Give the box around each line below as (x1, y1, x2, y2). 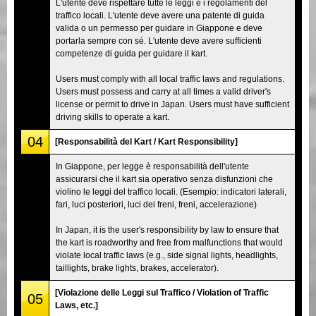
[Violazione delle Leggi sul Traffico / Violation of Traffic (55, 287, 269, 298)
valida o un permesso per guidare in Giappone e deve (56, 23, 262, 33)
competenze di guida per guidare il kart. (56, 48, 207, 59)
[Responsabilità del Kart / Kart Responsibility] (55, 136, 238, 147)
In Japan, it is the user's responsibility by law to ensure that (56, 224, 279, 235)
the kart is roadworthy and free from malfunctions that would (56, 237, 283, 248)
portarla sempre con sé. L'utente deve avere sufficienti (56, 35, 262, 46)
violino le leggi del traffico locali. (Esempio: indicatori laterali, (56, 186, 286, 197)
